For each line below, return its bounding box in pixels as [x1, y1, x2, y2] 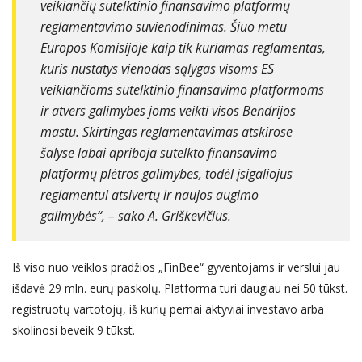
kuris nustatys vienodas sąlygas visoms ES [40, 59, 274, 78]
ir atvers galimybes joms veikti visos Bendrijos [40, 101, 296, 120]
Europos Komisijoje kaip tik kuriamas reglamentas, [40, 38, 326, 57]
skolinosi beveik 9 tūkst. [12, 322, 135, 338]
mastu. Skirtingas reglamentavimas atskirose [40, 122, 293, 141]
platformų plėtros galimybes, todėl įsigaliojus [40, 164, 293, 183]
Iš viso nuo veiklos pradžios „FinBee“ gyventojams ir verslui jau [12, 259, 340, 275]
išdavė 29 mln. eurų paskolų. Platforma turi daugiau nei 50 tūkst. [12, 280, 347, 296]
